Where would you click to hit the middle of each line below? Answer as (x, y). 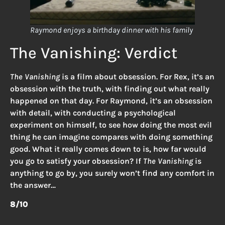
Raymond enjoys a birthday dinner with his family (111, 30)
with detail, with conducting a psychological (93, 113)
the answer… (33, 185)
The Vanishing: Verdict (94, 53)
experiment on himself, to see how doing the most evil (111, 125)
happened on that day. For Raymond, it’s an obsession (111, 100)
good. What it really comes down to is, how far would (108, 149)
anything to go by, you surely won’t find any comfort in (112, 173)
